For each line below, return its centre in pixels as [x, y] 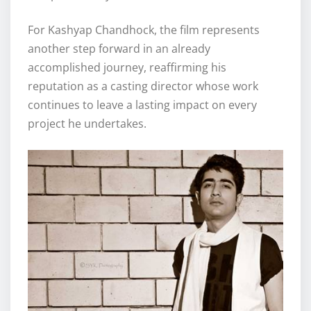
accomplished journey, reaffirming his [127, 68]
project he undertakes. [87, 124]
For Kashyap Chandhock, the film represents [144, 30]
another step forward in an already [119, 49]
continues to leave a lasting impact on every [142, 105]
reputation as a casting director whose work [143, 86]
